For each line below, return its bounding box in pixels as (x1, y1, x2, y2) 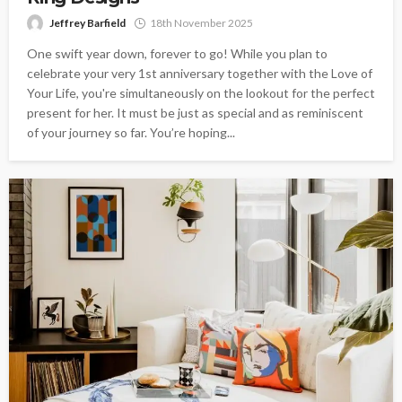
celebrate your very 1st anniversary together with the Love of (27, 65, 372, 81)
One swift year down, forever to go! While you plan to (27, 45, 328, 61)
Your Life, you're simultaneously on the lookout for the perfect (27, 84, 375, 100)
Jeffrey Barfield (49, 15, 126, 30)
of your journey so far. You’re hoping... (27, 124, 235, 140)
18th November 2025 (150, 15, 253, 30)
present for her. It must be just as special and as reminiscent (27, 104, 363, 120)
